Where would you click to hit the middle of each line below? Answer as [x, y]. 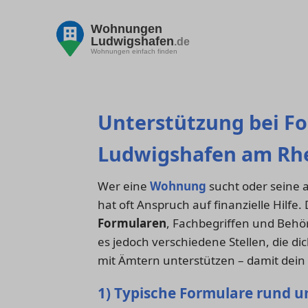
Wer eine [124, 186]
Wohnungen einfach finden [134, 51]
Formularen [132, 223]
